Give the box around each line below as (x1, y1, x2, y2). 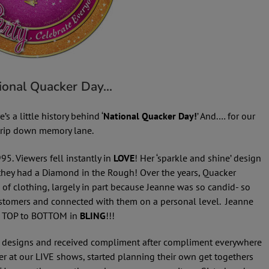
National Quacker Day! (103, 110, 197, 122)
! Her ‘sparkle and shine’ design (134, 152, 261, 165)
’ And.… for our (197, 110, 255, 122)
